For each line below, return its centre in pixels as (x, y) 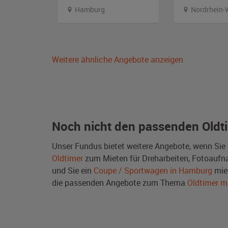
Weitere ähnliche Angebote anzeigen (118, 59)
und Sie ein (73, 170)
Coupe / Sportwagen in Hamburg (153, 170)
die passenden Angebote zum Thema (120, 182)
